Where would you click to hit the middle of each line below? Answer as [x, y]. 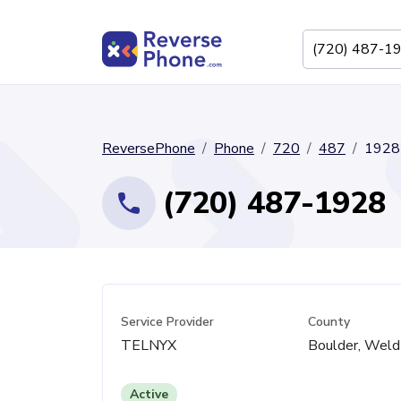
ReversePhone [149, 149]
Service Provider [167, 322]
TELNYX [149, 346]
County [329, 322]
